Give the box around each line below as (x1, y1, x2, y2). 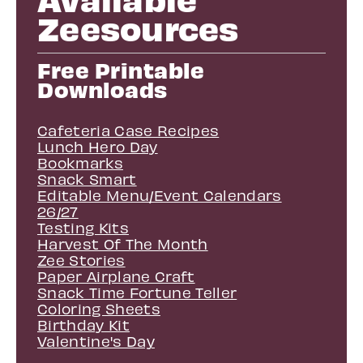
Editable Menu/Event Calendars (37, 186, 282, 203)
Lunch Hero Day (37, 137, 158, 155)
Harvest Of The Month (37, 234, 208, 252)
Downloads (37, 75, 168, 102)
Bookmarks (37, 153, 123, 171)
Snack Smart (37, 169, 137, 187)
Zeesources (37, 6, 239, 48)
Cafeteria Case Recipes (37, 121, 220, 139)
